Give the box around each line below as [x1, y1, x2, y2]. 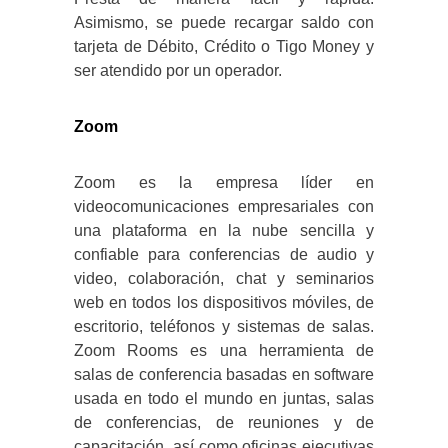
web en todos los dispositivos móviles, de [74, 294, 374, 312]
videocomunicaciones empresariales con [74, 198, 374, 216]
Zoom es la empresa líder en [74, 174, 374, 192]
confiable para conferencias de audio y [74, 246, 374, 264]
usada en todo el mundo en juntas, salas [74, 390, 374, 408]
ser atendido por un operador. [74, 62, 282, 80]
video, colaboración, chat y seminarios [74, 270, 374, 288]
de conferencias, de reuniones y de [74, 414, 374, 432]
